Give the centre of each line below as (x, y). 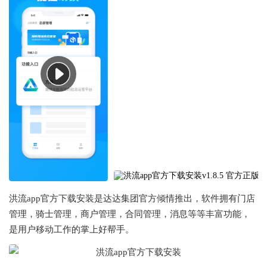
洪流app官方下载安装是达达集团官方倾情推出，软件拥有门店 (132, 198)
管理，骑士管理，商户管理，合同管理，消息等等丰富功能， (130, 214)
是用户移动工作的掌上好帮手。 (72, 229)
